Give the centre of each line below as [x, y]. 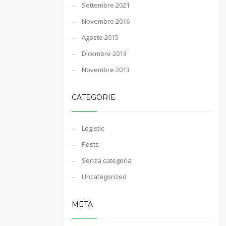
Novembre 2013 [106, 70]
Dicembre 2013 [104, 53]
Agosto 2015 [100, 37]
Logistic [93, 128]
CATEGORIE [94, 97]
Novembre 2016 [106, 21]
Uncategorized [104, 177]
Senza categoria [107, 160]
